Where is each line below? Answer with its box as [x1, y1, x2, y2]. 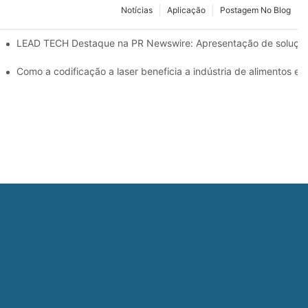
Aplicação [167, 4, 206, 15]
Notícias [121, 4, 153, 15]
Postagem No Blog [220, 4, 291, 15]
